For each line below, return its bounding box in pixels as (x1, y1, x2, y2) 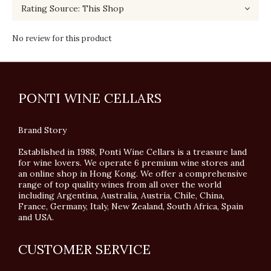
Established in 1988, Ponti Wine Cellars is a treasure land (18, 146, 247, 157)
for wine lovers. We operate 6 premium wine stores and (18, 157, 244, 168)
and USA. (18, 212, 59, 223)
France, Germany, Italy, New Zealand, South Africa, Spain (18, 201, 243, 212)
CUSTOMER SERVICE (18, 241, 151, 258)
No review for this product (12, 33, 112, 44)
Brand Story (18, 125, 67, 135)
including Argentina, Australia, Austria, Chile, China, (18, 190, 224, 201)
